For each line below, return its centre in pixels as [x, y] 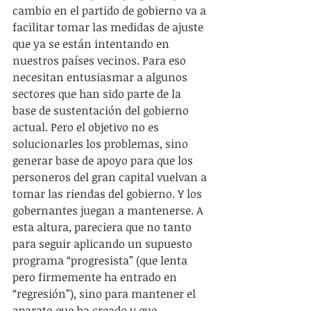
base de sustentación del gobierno [102, 110]
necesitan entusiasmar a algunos [101, 77]
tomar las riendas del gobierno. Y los [109, 194]
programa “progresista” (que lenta [101, 260]
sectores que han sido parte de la [98, 94]
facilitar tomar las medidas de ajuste [109, 27]
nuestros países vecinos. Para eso [101, 60]
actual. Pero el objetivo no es [87, 127]
